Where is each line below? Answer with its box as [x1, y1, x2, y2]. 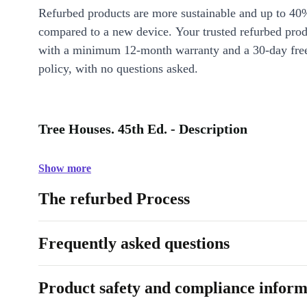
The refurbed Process [38, 190, 190, 208]
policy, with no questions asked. [38, 62, 198, 75]
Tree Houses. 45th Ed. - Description [38, 121, 247, 136]
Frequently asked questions [38, 234, 230, 252]
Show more [38, 162, 91, 174]
